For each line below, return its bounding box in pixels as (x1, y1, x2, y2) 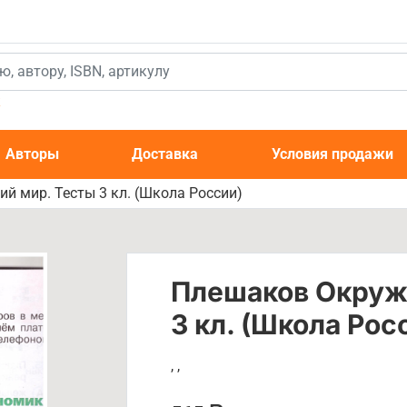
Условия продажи (271, 145, 393, 163)
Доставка (132, 145, 199, 163)
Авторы (5, 145, 60, 163)
